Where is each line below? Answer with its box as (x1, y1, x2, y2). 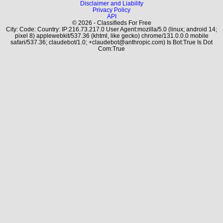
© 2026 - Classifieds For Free (72, 19, 151, 26)
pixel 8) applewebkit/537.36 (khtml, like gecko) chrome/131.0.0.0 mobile (14, 32, 209, 39)
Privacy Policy (93, 6, 130, 13)
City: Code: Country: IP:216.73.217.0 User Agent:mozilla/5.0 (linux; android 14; (6, 26, 217, 32)
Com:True (98, 45, 125, 52)
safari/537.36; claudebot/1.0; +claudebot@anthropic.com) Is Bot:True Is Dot (10, 39, 213, 45)
